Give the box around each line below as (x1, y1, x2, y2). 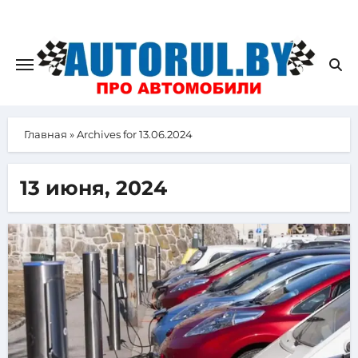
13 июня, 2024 (19, 176, 167, 201)
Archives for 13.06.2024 (76, 128, 193, 141)
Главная (23, 128, 67, 141)
